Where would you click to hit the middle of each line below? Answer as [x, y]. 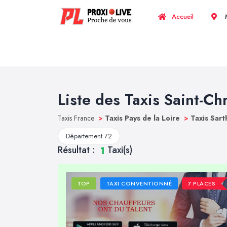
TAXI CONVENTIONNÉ [139, 184]
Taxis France [77, 118]
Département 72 [89, 136]
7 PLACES [202, 184]
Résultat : [78, 150]
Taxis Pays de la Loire [143, 118]
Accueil [182, 16]
